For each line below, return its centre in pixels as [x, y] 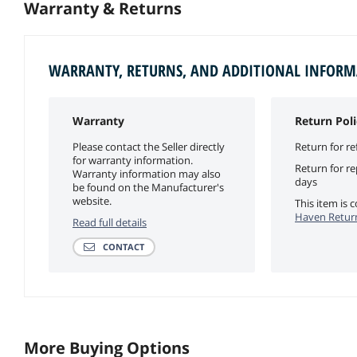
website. [92, 200]
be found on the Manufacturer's [148, 187]
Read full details [110, 222]
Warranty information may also [147, 173]
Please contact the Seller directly [149, 146]
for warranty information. [133, 160]
